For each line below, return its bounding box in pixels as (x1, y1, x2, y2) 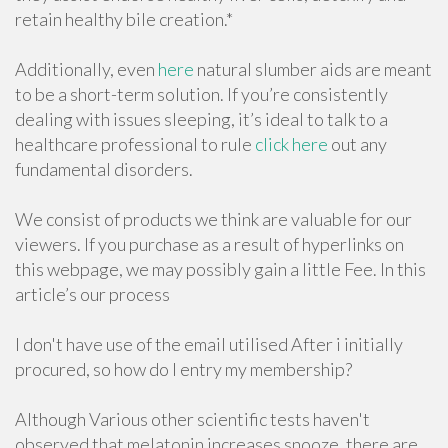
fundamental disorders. (15, 158, 193, 180)
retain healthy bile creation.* (15, 8, 233, 30)
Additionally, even (15, 58, 158, 80)
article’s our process (15, 283, 170, 305)
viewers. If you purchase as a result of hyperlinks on (15, 233, 404, 255)
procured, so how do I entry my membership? (15, 358, 352, 380)
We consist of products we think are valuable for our (15, 208, 412, 230)
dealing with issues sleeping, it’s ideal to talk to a (15, 108, 388, 130)
